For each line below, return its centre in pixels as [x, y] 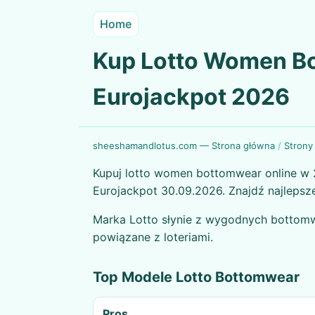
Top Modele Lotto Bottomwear [196, 277]
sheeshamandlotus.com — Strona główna [184, 145]
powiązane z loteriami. [153, 237]
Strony [298, 145]
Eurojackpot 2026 [191, 96]
